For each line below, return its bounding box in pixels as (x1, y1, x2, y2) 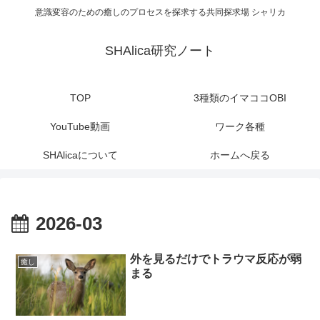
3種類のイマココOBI (194, 92, 286, 104)
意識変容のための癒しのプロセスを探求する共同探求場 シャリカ (34, 7, 286, 18)
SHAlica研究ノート (105, 44, 215, 59)
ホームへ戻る (210, 149, 270, 161)
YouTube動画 (50, 121, 110, 133)
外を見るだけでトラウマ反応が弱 (130, 252, 302, 265)
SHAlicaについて (42, 149, 118, 161)
